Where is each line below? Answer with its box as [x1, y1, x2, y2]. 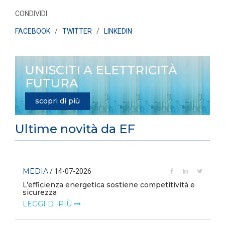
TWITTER [62, 27, 92, 36]
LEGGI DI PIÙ [23, 199, 74, 209]
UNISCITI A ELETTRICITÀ [25, 63, 177, 78]
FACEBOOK [15, 27, 50, 36]
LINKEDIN [104, 27, 132, 36]
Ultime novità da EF [15, 122, 135, 137]
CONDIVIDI [15, 10, 47, 18]
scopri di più [35, 96, 80, 106]
